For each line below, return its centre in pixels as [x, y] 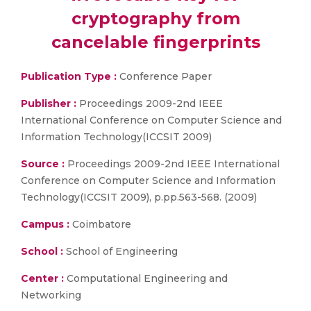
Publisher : [50, 103]
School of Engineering [120, 251]
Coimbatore [100, 224]
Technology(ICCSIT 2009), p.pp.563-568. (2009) [139, 197]
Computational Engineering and [146, 278]
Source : [43, 164]
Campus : [45, 224]
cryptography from [155, 18]
